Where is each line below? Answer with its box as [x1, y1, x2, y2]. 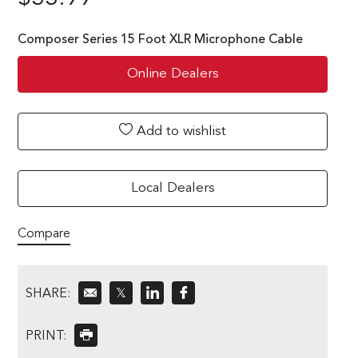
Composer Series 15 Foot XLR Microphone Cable [18, 33, 303, 46]
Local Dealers [130, 181, 215, 195]
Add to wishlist [133, 124, 226, 138]
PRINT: [26, 329, 66, 343]
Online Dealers [126, 66, 219, 81]
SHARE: [26, 287, 70, 300]
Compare [18, 227, 70, 241]
